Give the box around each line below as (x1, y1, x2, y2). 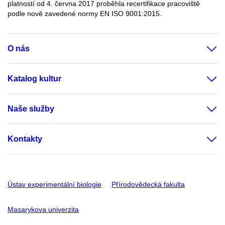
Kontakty (8, 135, 42, 144)
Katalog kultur (8, 74, 61, 83)
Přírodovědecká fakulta (111, 180, 185, 189)
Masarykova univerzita (8, 205, 79, 213)
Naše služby (8, 104, 54, 114)
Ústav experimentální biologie (8, 180, 101, 189)
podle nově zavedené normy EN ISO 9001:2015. (8, 10, 162, 18)
